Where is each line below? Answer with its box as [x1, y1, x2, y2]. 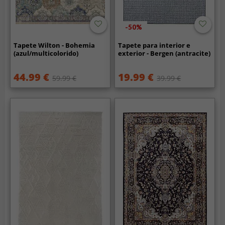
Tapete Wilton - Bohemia [14, 40, 95, 50]
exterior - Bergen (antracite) [118, 48, 211, 58]
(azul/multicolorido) [14, 48, 79, 58]
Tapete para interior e [118, 40, 191, 50]
